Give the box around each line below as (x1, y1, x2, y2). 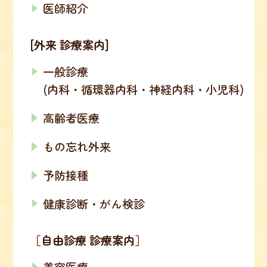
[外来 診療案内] (30, 36, 110, 54)
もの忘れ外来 (42, 138, 111, 156)
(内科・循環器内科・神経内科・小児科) (42, 81, 244, 98)
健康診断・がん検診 (42, 195, 145, 212)
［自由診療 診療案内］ (30, 231, 147, 249)
